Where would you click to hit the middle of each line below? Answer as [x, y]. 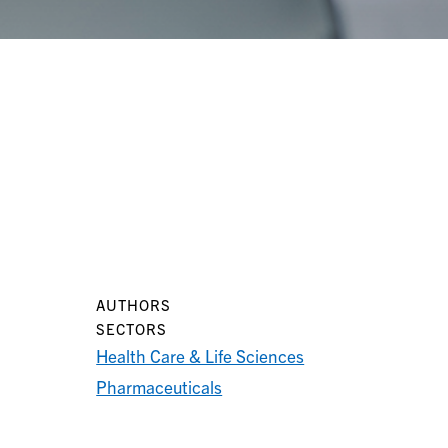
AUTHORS [134, 304]
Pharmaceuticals [159, 386]
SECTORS [132, 328]
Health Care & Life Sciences [200, 355]
